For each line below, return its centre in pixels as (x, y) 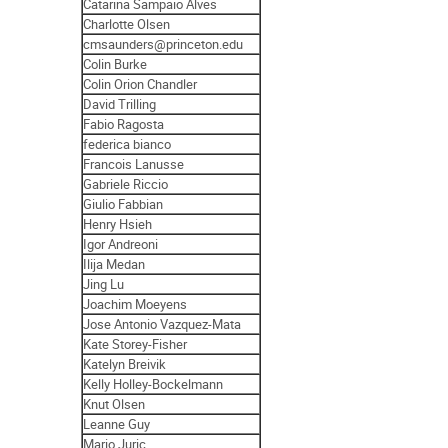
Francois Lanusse (134, 163)
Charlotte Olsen (127, 23)
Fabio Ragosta (124, 123)
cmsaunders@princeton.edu (163, 43)
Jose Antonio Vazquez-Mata (162, 323)
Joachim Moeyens (135, 303)
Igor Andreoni (121, 243)
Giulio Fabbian (123, 203)
